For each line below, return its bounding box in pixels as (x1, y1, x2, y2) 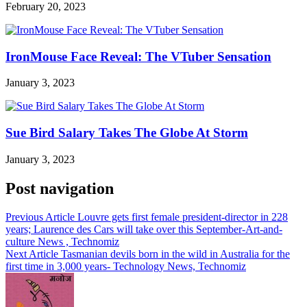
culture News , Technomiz (5, 236, 119, 248)
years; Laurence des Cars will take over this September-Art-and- (5, 223, 282, 236)
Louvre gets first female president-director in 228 (77, 211, 288, 223)
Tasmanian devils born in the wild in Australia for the (61, 248, 290, 260)
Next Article (5, 248, 58, 260)
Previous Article (5, 211, 75, 223)
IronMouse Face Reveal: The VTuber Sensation (5, 49, 271, 64)
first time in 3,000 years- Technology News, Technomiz (5, 260, 246, 273)
